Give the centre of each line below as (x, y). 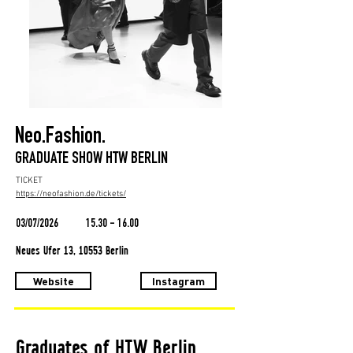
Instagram (178, 281)
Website (53, 281)
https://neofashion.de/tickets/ (71, 195)
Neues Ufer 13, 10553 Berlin (72, 251)
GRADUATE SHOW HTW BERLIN (91, 160)
